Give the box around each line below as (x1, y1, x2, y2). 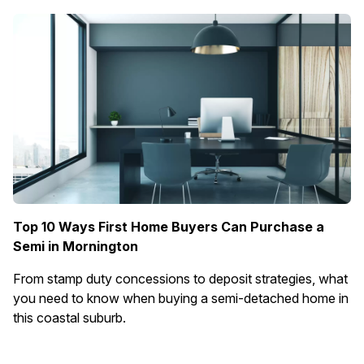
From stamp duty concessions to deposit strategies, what (13, 271, 348, 287)
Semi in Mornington (13, 238, 138, 254)
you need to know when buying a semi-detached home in (13, 290, 349, 306)
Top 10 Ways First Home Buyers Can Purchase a (13, 219, 324, 235)
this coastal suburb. (13, 310, 126, 326)
